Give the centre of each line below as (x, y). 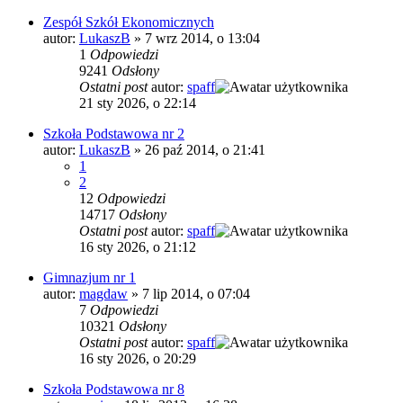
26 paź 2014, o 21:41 (205, 149)
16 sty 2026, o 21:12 (138, 246)
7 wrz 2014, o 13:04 (202, 38)
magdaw (103, 293)
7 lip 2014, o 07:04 (196, 293)
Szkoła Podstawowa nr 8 (114, 389)
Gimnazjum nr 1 (90, 277)
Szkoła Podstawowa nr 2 (114, 133)
